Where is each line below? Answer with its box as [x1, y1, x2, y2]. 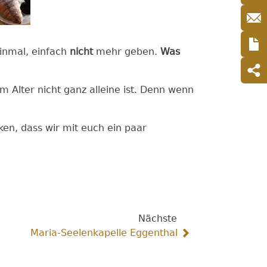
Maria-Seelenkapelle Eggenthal [30, 227, 178, 238]
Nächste [138, 213, 177, 224]
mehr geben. [93, 46, 160, 57]
